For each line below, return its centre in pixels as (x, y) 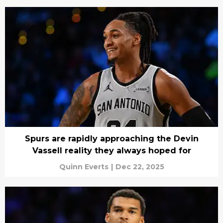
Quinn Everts (84, 167)
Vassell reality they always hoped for (111, 150)
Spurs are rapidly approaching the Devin (111, 138)
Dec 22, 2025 (140, 167)
